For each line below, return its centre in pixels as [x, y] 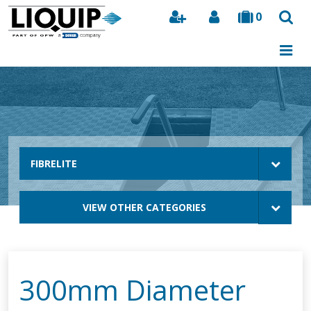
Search [276, 46]
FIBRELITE [54, 163]
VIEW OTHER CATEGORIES [144, 207]
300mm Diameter [133, 290]
